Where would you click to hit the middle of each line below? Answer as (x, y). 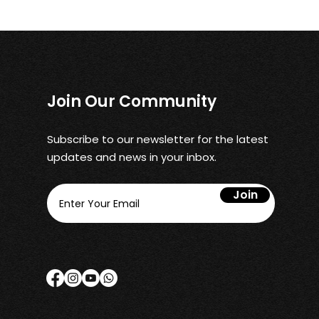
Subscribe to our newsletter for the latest (158, 139)
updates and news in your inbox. (132, 157)
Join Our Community (132, 101)
